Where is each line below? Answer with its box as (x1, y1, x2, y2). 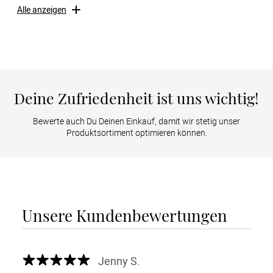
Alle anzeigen (17, 4, 66, 16)
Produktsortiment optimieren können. (66, 127, 207, 139)
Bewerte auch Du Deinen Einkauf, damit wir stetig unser (33, 115, 240, 127)
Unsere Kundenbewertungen (22, 205, 228, 227)
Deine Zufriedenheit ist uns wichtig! (14, 87, 259, 108)
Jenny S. (98, 253, 141, 268)
